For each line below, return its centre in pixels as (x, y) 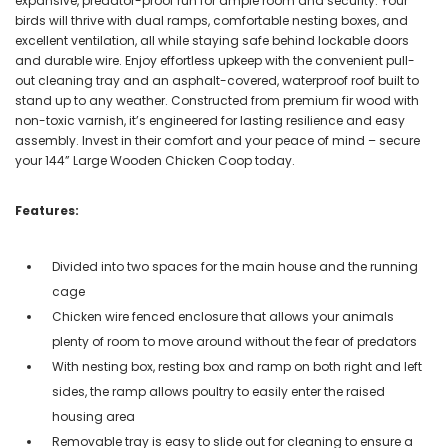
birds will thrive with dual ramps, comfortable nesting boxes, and (211, 20)
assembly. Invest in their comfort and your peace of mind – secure (217, 140)
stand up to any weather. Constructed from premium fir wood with (217, 100)
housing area (93, 416)
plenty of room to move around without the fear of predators (234, 341)
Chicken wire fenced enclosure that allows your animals (223, 316)
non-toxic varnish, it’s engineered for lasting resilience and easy (210, 120)
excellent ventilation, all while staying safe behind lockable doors (212, 40)
